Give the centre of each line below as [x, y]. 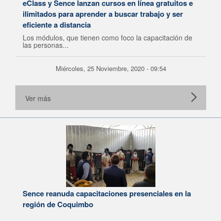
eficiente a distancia [57, 25]
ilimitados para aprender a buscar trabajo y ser [103, 14]
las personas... [46, 45]
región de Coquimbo [58, 204]
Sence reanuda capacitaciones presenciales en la [107, 193]
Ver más [38, 98]
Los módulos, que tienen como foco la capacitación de [108, 37]
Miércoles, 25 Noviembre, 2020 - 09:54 [111, 68]
